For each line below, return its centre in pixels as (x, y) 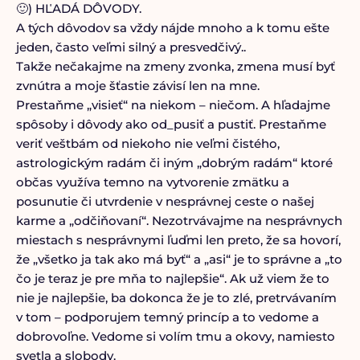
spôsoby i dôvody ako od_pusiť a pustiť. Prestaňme (171, 124)
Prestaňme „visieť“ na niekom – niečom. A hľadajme (173, 105)
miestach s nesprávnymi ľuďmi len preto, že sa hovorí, (178, 240)
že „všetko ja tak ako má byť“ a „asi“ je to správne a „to (179, 259)
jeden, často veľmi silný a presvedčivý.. (131, 47)
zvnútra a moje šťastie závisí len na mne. (137, 86)
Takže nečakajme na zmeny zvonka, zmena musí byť (175, 66)
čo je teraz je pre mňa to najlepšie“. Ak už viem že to (172, 278)
